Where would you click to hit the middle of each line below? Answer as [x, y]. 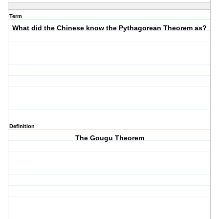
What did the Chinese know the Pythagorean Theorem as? [110, 28]
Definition [22, 126]
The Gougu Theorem [109, 138]
